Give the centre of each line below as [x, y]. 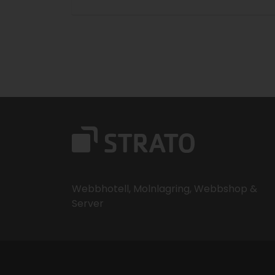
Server [88, 203]
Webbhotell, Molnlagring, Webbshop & [165, 188]
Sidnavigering [103, 40]
